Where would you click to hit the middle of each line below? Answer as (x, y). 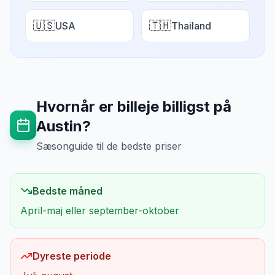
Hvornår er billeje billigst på (134, 107)
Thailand (191, 26)
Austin (60, 126)
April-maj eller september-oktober (100, 211)
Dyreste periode (72, 256)
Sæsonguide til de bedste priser (109, 146)
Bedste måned (68, 191)
